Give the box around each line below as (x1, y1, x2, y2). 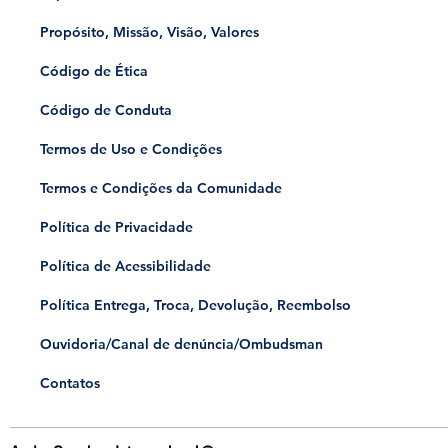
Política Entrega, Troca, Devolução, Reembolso (39, 296, 351, 314)
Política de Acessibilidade (39, 257, 211, 275)
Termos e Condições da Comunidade (39, 179, 282, 197)
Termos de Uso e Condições (39, 140, 222, 158)
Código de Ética (39, 62, 148, 80)
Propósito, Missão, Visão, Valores (39, 23, 259, 41)
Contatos (39, 374, 100, 392)
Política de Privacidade (39, 218, 193, 236)
